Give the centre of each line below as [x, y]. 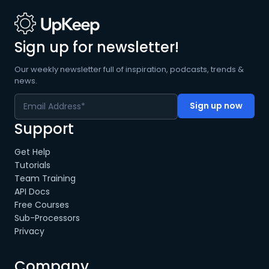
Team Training [45, 178]
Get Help [32, 152]
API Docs [32, 192]
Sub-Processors [47, 218]
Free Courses [42, 205]
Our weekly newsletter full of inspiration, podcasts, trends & [129, 69]
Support [44, 129]
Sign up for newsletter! [97, 47]
